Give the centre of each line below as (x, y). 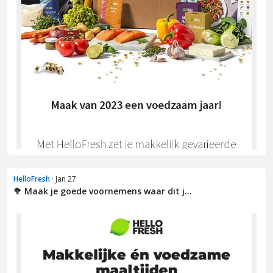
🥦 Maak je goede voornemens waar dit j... (103, 191)
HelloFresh (32, 179)
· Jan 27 (63, 179)
